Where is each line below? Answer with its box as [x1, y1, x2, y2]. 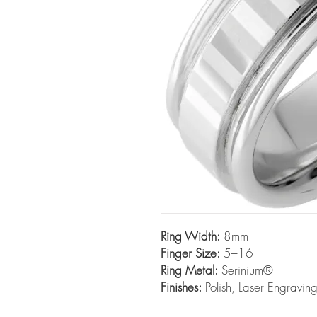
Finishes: [161, 279, 202, 296]
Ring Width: [161, 228, 220, 245]
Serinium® [218, 262, 273, 279]
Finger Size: [161, 245, 220, 262]
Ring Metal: [161, 262, 218, 279]
